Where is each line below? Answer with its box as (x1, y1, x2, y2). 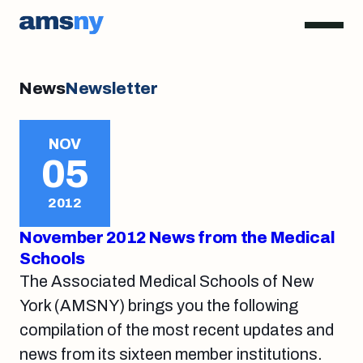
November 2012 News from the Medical (19, 228, 335, 246)
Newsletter (65, 79, 158, 97)
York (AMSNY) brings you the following (19, 297, 298, 314)
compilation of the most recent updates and (19, 321, 334, 339)
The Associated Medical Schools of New (19, 272, 314, 290)
